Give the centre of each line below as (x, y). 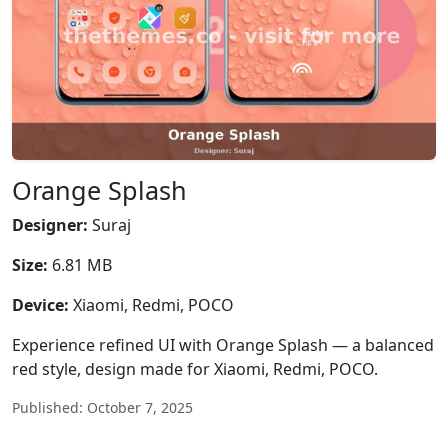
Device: (40, 305)
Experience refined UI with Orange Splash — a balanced (223, 345)
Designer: (50, 225)
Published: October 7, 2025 (102, 407)
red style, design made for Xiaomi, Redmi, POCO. (195, 369)
